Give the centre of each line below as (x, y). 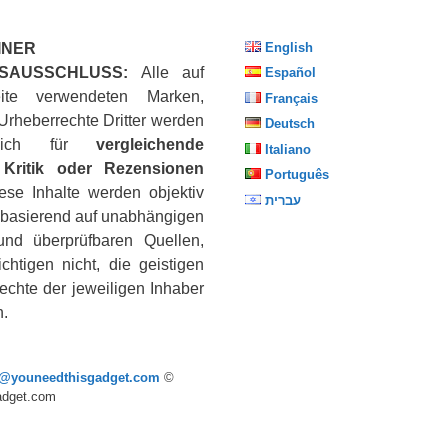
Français (291, 98)
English (288, 47)
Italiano (287, 149)
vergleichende (150, 144)
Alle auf (166, 72)
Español (290, 73)
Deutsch (289, 124)
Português (296, 175)
